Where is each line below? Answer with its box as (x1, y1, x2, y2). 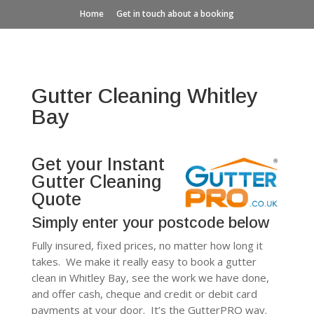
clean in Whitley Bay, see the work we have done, (31, 271, 269, 285)
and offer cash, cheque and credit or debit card (31, 287, 257, 301)
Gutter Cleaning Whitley (31, 84, 258, 107)
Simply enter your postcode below (31, 214, 269, 231)
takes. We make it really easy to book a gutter (31, 254, 257, 268)
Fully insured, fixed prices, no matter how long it (31, 238, 263, 252)
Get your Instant (31, 154, 165, 174)
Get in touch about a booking (116, 8, 234, 20)
